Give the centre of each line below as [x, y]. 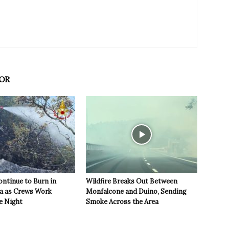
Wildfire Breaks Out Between [132, 181]
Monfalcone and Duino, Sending [136, 192]
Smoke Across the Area [122, 202]
